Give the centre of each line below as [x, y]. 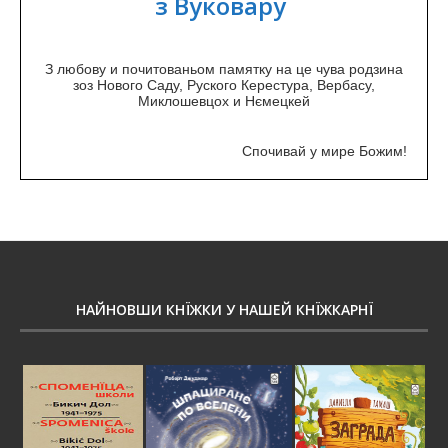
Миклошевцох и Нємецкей [224, 101]
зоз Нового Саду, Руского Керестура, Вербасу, [224, 85]
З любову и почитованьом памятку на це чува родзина [224, 69]
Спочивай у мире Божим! [324, 151]
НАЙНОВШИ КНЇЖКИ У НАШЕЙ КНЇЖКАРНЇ [224, 309]
